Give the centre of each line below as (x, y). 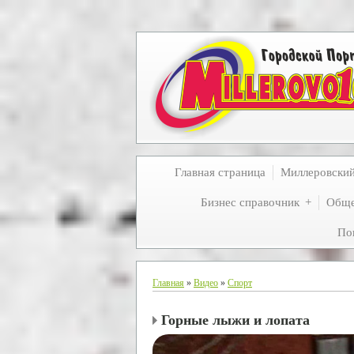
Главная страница (220, 172)
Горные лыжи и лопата (235, 320)
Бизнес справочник (250, 202)
